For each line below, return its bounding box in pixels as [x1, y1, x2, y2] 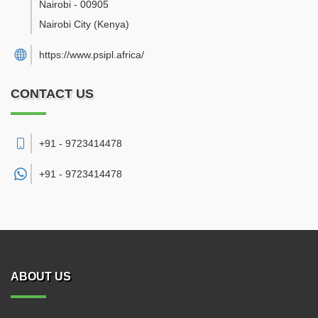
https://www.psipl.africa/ [39, 49, 144, 60]
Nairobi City [39, 18, 91, 30]
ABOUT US [11, 270, 71, 283]
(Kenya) [94, 18, 129, 30]
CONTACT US [11, 87, 94, 101]
